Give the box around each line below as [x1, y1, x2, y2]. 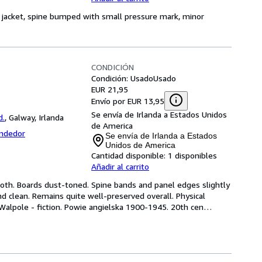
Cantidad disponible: [91, 150, 166, 160]
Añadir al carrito [91, 161, 149, 171]
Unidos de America [105, 140, 175, 150]
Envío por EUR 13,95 [91, 95, 164, 106]
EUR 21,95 [91, 84, 128, 94]
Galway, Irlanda [9, 112, 64, 122]
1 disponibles [168, 150, 217, 160]
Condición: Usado [91, 73, 153, 83]
